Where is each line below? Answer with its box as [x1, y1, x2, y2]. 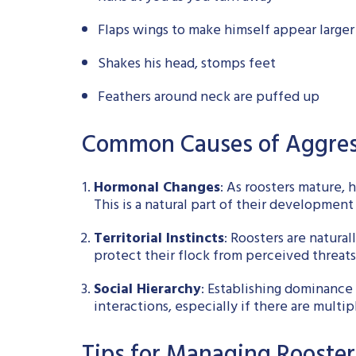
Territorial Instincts [93, 226, 224, 254]
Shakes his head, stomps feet [97, 52, 276, 79]
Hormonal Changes [93, 176, 220, 203]
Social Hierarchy [93, 277, 201, 305]
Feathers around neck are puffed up [97, 85, 319, 113]
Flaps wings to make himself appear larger [97, 18, 354, 46]
